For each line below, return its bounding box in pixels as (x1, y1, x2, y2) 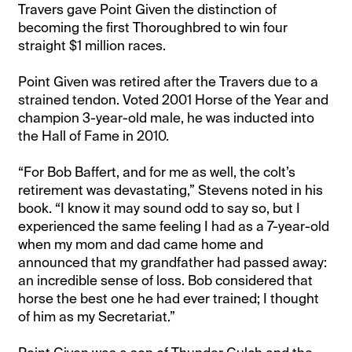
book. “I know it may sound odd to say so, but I (18, 199, 301, 217)
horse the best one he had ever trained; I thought (18, 289, 320, 307)
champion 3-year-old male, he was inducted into (18, 108, 315, 126)
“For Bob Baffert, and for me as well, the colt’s (18, 163, 296, 181)
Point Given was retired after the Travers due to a (18, 72, 319, 90)
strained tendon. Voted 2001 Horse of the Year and (18, 90, 329, 108)
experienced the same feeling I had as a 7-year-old (18, 217, 330, 235)
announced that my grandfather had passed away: (18, 253, 328, 271)
